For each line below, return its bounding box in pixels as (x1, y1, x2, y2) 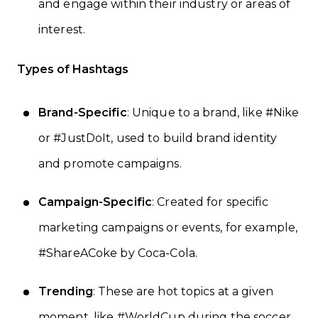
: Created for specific (152, 194, 268, 209)
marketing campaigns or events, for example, (38, 220, 298, 234)
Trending (38, 284, 93, 298)
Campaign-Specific (38, 194, 153, 209)
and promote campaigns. (38, 156, 182, 170)
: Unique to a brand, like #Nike (126, 105, 300, 119)
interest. (38, 23, 86, 37)
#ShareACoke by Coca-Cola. (38, 246, 197, 260)
